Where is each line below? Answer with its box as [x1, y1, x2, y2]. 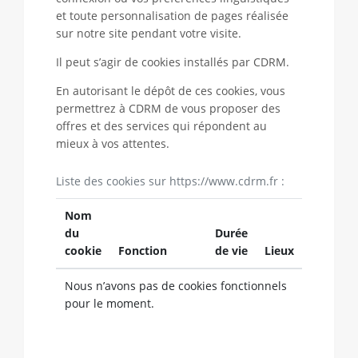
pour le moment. [64, 296, 154, 311]
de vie [214, 243, 248, 258]
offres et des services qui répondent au [56, 118, 267, 133]
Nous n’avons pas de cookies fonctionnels [64, 278, 287, 293]
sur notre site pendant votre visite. [56, 26, 241, 41]
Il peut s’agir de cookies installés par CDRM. [56, 54, 289, 70]
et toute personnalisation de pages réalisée [56, 8, 288, 23]
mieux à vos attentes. [56, 136, 169, 151]
